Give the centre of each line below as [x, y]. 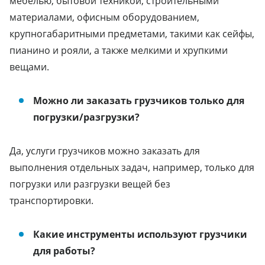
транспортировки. [51, 200]
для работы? [64, 251]
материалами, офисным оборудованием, [104, 17]
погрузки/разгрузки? [86, 117]
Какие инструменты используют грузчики [140, 234]
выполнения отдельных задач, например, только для [132, 167]
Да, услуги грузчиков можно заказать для [105, 151]
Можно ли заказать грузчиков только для [139, 100]
